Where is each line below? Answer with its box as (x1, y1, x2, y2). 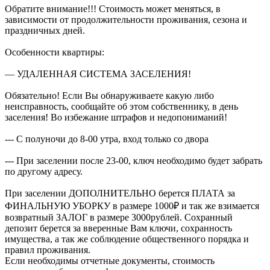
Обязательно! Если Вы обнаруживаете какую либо (5, 90, 214, 101)
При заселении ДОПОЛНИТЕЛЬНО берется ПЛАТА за (5, 187, 235, 198)
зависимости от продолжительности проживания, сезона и (5, 14, 247, 25)
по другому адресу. (5, 166, 83, 177)
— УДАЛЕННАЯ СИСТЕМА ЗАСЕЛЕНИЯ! (5, 68, 191, 79)
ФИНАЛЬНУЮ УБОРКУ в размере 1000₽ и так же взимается (5, 200, 259, 211)
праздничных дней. (5, 25, 85, 36)
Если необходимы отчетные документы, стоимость (5, 255, 215, 266)
